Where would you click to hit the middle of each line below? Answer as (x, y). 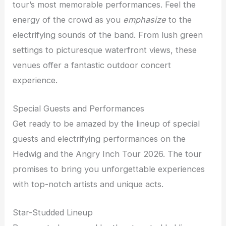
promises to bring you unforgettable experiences (109, 169)
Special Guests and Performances (79, 108)
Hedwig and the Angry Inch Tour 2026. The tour (107, 154)
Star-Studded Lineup (53, 213)
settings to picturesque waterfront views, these (105, 50)
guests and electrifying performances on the (99, 139)
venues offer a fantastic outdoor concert (92, 65)
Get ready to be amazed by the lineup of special (106, 124)
